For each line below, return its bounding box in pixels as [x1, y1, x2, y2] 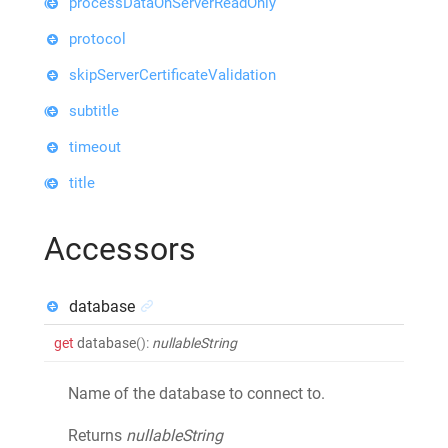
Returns [68, 425, 126, 445]
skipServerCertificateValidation [69, 65, 276, 84]
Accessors [44, 229, 196, 268]
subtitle [69, 101, 119, 120]
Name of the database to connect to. [68, 383, 325, 403]
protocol [69, 29, 126, 48]
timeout [69, 137, 121, 156]
